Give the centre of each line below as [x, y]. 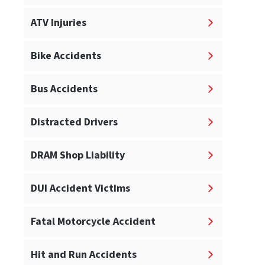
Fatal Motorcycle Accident [93, 222]
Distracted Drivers [74, 122]
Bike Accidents [66, 56]
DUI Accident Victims [80, 189]
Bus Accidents [64, 89]
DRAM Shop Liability [78, 156]
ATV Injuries [59, 23]
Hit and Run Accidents [84, 255]
